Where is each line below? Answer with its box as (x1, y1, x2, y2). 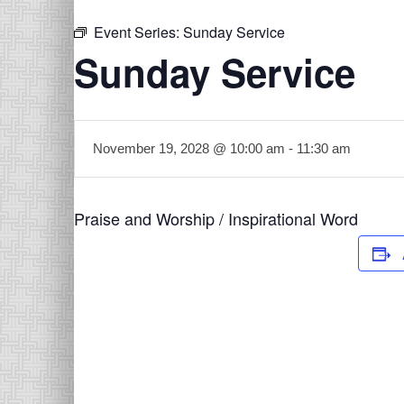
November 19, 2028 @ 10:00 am (93, 141, 285, 156)
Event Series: (94, 22, 183, 42)
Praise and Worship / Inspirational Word (74, 207, 358, 230)
